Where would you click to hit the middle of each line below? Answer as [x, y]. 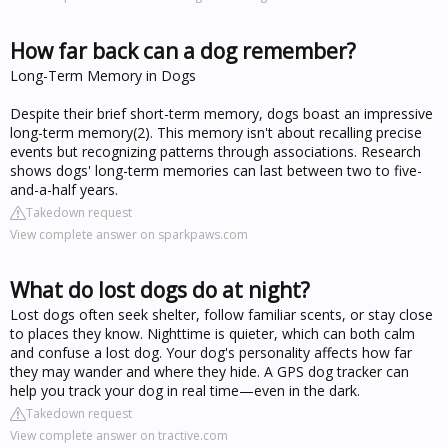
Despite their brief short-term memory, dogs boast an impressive [221, 113]
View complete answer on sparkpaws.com [129, 234]
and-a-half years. [64, 189]
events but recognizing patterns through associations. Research [215, 151]
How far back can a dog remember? [183, 50]
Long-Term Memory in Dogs [103, 75]
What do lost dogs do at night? [160, 289]
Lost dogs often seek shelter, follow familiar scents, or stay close [221, 314]
